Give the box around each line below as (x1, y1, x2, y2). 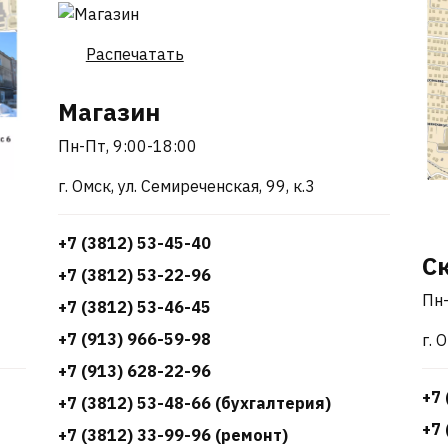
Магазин (57, 95, 160, 128)
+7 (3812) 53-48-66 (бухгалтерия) (57, 392, 331, 413)
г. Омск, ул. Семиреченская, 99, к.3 (57, 175, 315, 196)
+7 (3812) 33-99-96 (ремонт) (57, 424, 288, 445)
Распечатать (85, 43, 184, 64)
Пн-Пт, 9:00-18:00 (57, 135, 197, 156)
